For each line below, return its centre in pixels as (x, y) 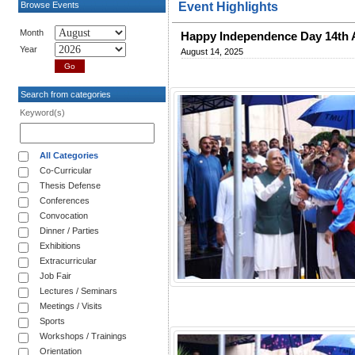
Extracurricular (68, 260)
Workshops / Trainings (83, 336)
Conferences (65, 200)
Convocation (64, 215)
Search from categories (65, 94)
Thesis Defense (70, 185)
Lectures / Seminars (78, 290)
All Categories (69, 155)
